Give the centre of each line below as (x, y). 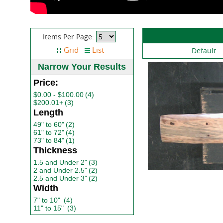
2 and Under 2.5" (60, 170)
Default (204, 51)
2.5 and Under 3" (60, 178)
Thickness (55, 151)
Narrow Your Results (82, 67)
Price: (46, 83)
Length (48, 113)
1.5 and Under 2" (60, 163)
